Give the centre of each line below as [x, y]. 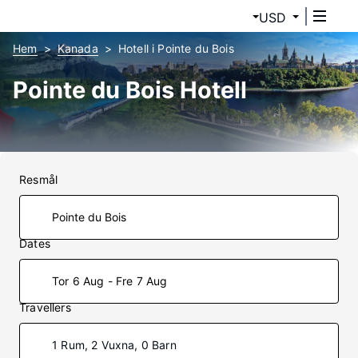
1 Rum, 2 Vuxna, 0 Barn [114, 345]
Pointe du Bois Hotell [130, 90]
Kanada [78, 48]
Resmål [39, 179]
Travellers [45, 307]
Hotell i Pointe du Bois [176, 48]
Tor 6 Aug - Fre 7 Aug [110, 281]
